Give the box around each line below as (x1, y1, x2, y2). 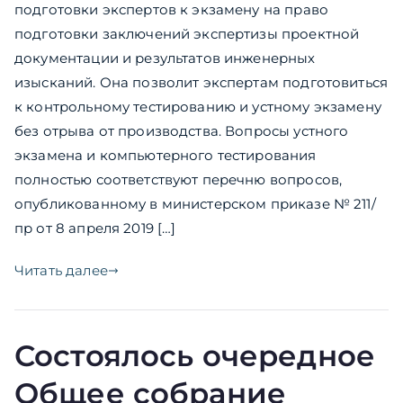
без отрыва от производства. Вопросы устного (14, 122, 349, 140)
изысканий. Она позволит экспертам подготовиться (14, 74, 389, 92)
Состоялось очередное (14, 338, 375, 374)
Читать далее (14, 262, 108, 280)
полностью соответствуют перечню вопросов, (14, 171, 343, 189)
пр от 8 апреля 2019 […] (14, 219, 176, 237)
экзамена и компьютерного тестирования (14, 147, 317, 165)
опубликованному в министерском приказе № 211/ (14, 195, 376, 213)
